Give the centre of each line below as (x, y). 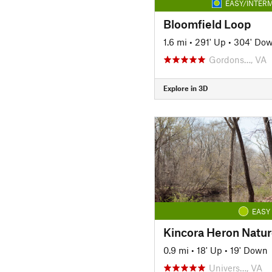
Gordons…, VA (237, 59)
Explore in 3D (185, 88)
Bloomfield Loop (207, 24)
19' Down (249, 250)
